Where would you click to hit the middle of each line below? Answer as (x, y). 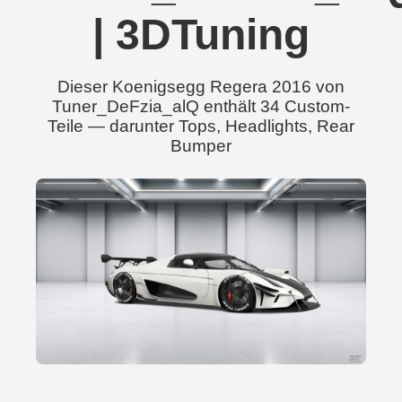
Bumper (201, 146)
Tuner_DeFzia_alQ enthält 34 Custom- (201, 106)
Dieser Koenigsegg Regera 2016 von (201, 87)
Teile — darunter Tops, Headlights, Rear (201, 126)
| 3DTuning (201, 35)
